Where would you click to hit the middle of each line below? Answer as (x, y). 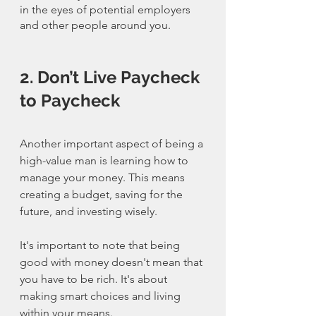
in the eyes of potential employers (107, 10)
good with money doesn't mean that (113, 262)
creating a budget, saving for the (103, 195)
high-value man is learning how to (105, 161)
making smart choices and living (102, 296)
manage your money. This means (104, 178)
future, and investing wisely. (89, 212)
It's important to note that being (101, 245)
